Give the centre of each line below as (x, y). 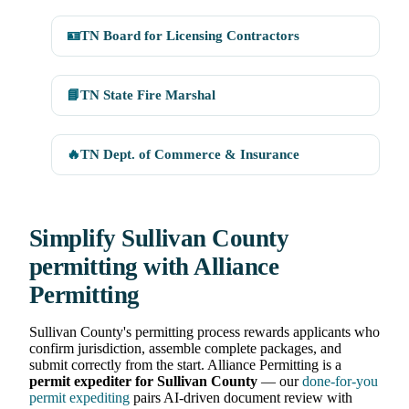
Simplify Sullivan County (159, 239)
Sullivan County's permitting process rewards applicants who (204, 332)
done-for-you (340, 382)
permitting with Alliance (154, 267)
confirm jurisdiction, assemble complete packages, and (185, 349)
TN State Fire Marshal (148, 95)
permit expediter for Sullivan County (143, 382)
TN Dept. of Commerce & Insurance (190, 155)
